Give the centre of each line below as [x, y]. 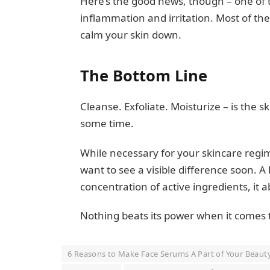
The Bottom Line [146, 76]
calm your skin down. [132, 34]
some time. [108, 124]
